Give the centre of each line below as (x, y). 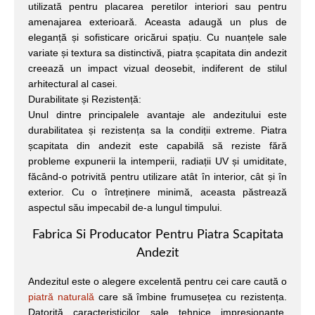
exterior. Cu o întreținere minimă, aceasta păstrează (157, 192)
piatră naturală (61, 296)
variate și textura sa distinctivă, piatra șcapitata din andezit (157, 53)
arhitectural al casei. (73, 84)
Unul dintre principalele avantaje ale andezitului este (157, 115)
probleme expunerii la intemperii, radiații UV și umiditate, (157, 161)
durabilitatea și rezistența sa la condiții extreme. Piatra (157, 130)
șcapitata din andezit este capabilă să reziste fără (157, 146)
